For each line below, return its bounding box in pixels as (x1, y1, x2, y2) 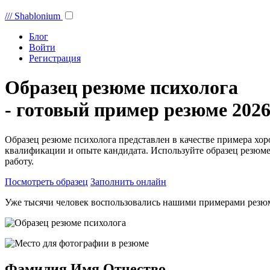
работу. (5, 155, 34, 166)
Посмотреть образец (5, 176, 88, 187)
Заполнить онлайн (90, 176, 166, 187)
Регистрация (29, 53, 81, 63)
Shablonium (14, 11, 60, 21)
